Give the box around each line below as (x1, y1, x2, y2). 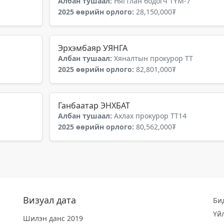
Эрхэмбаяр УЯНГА (58, 42, 127, 53)
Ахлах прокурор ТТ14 (114, 111, 186, 120)
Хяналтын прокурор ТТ (114, 53, 193, 63)
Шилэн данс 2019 (23, 213, 83, 223)
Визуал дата (23, 194, 76, 206)
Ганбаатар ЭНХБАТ (58, 100, 130, 111)
